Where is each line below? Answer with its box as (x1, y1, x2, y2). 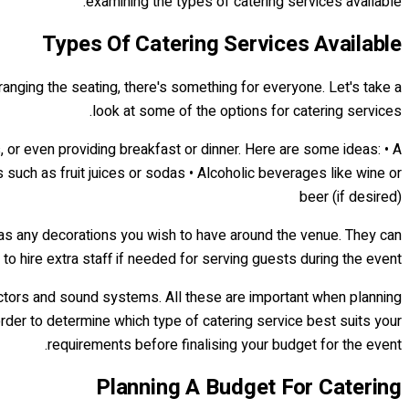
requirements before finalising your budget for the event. (47, 334, 402, 357)
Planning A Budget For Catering (96, 371, 402, 404)
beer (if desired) (299, 186, 402, 209)
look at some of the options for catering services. (92, 100, 402, 123)
